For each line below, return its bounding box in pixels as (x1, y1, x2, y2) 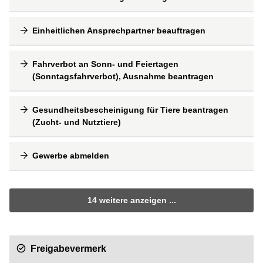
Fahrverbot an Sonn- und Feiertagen (32, 59, 178, 69)
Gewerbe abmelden (32, 150, 109, 160)
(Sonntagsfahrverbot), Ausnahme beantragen (32, 71, 214, 81)
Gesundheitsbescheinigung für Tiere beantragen (32, 104, 228, 114)
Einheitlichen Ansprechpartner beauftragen (32, 25, 205, 35)
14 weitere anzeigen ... (87, 195, 176, 205)
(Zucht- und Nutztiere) (32, 117, 121, 127)
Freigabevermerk (31, 244, 106, 254)
